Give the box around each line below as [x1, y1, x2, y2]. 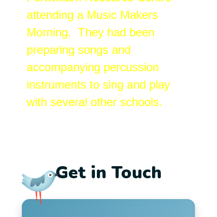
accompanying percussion [27, 60, 159, 74]
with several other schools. [27, 95, 162, 108]
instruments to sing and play [27, 77, 170, 91]
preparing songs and [27, 43, 131, 56]
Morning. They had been [27, 25, 155, 39]
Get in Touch [55, 160, 162, 185]
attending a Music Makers [27, 8, 158, 21]
